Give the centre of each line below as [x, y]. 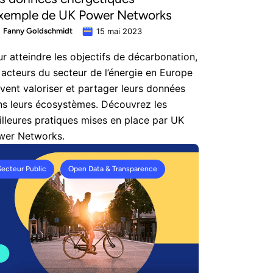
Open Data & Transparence [112, 169]
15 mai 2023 [119, 31]
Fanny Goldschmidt [38, 31]
